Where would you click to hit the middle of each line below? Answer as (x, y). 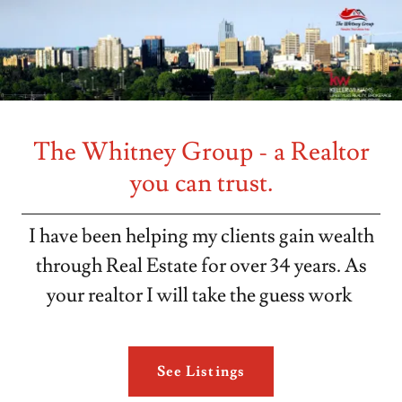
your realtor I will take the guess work (201, 296)
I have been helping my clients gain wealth (201, 236)
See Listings (201, 371)
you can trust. (201, 184)
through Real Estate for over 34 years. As (201, 266)
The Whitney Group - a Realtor (201, 152)
